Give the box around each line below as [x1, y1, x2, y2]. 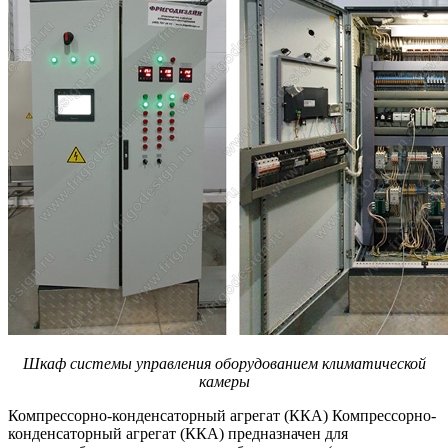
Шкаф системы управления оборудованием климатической [22, 354, 426, 372]
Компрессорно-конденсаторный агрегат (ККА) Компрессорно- [8, 406, 436, 424]
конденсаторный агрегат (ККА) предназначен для [8, 424, 348, 442]
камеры [198, 372, 250, 390]
